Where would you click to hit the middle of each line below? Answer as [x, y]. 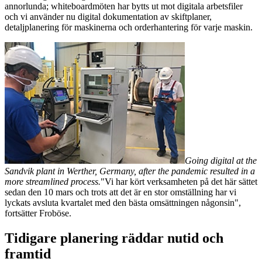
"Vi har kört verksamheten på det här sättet [179, 181]
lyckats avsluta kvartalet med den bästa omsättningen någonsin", [123, 202]
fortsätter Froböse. [38, 213]
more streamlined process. [53, 181]
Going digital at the [221, 160]
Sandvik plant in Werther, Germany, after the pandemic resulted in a [130, 171]
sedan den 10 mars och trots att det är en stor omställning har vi [120, 192]
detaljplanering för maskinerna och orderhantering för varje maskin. [129, 27]
